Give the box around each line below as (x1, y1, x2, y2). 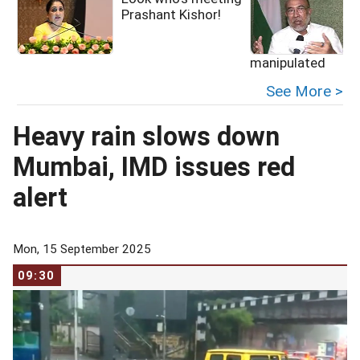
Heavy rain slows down (13, 121, 280, 152)
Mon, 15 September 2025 (13, 242, 151, 256)
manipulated (250, 55, 325, 71)
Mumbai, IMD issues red (13, 152, 295, 182)
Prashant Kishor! (121, 6, 221, 22)
